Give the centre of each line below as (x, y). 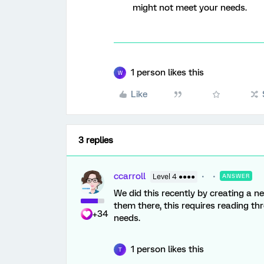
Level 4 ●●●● (174, 177)
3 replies (96, 140)
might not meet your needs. (191, 8)
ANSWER (236, 176)
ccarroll (130, 176)
